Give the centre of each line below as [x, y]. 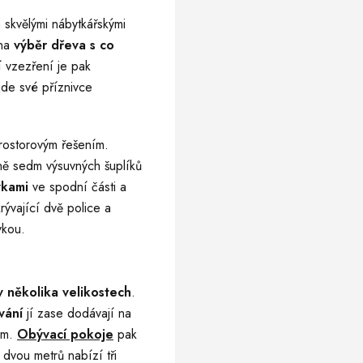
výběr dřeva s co [64, 45]
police [84, 208]
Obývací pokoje [65, 334]
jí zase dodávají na [79, 313]
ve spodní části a [79, 187]
